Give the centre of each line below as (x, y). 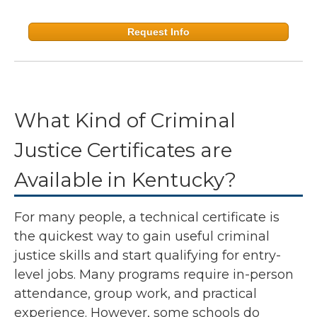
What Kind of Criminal (125, 121)
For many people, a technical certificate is (147, 218)
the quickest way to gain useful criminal (142, 237)
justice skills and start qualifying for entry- (148, 256)
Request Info (158, 32)
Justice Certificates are (123, 150)
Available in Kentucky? (125, 180)
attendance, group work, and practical (136, 294)
